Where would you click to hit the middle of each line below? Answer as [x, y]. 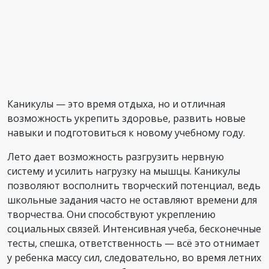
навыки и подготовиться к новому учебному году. [126, 133]
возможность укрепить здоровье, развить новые [126, 118]
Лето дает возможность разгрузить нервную [116, 157]
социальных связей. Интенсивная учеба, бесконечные [134, 229]
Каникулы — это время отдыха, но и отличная [116, 104]
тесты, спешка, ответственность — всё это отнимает [134, 243]
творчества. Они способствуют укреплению [111, 214]
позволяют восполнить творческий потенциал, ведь [134, 186]
